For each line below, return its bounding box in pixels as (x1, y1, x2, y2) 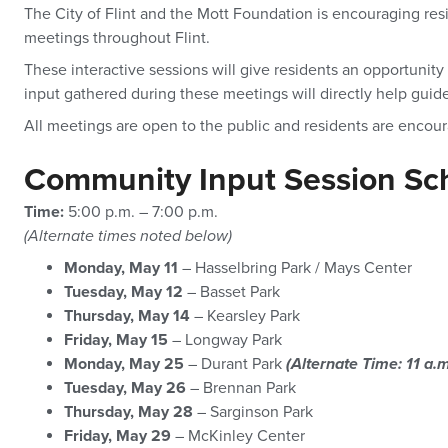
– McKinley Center (171, 426, 305, 446)
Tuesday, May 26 (64, 378, 186, 398)
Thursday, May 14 (64, 306, 190, 326)
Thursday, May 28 (64, 402, 193, 422)
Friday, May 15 (64, 330, 168, 350)
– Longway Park (168, 330, 282, 350)
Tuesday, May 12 (64, 282, 183, 302)
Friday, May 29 (64, 426, 171, 446)
